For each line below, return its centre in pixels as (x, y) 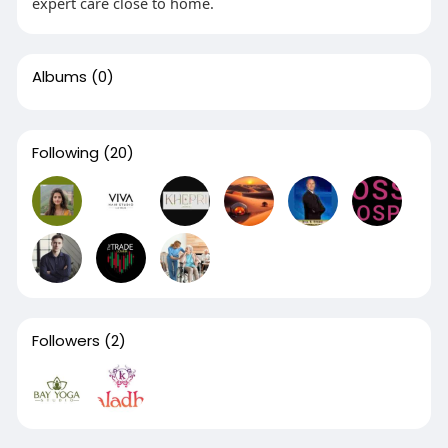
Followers (65, 341)
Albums (59, 77)
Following (65, 153)
